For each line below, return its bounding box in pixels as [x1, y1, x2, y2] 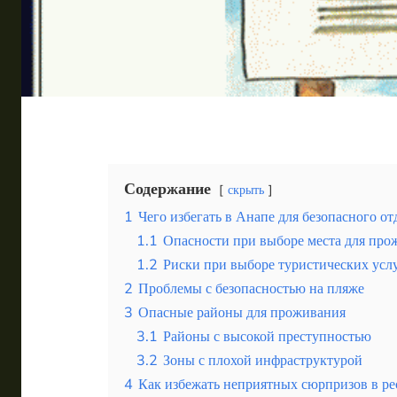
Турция [87, 30, 147, 54]
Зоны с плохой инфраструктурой [163, 350, 362, 370]
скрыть [228, 180, 264, 198]
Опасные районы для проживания [138, 302, 346, 323]
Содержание [124, 177, 211, 199]
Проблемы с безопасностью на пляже [138, 278, 364, 299]
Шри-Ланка [87, 68, 187, 92]
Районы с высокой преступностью [163, 326, 371, 346]
